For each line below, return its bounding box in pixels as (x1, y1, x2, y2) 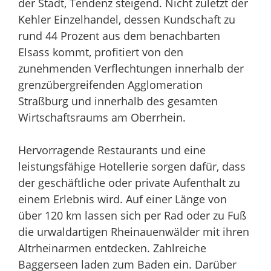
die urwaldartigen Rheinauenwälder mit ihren (18, 224, 249, 240)
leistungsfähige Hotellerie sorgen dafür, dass (18, 159, 246, 174)
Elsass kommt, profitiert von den (18, 45, 183, 60)
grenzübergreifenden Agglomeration (18, 77, 203, 93)
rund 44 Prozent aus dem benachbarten (18, 28, 220, 44)
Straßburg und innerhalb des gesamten (18, 94, 218, 109)
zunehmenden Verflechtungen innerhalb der (18, 61, 244, 76)
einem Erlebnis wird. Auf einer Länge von (18, 192, 227, 207)
